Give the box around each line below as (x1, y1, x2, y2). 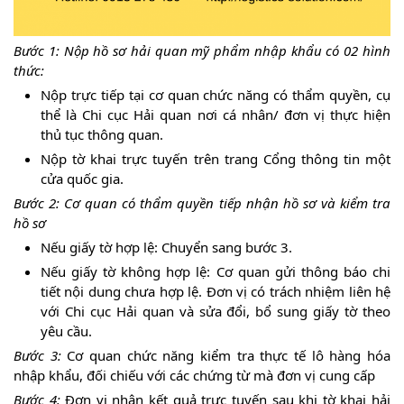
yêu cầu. (41, 321, 92, 340)
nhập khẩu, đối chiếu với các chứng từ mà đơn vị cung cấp (14, 365, 375, 384)
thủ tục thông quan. (41, 124, 163, 143)
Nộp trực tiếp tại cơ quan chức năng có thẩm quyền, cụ (41, 85, 390, 104)
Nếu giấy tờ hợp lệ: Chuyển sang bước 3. (41, 237, 292, 256)
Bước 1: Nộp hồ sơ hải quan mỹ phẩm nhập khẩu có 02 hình (14, 41, 390, 60)
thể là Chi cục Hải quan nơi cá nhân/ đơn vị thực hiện (41, 105, 390, 124)
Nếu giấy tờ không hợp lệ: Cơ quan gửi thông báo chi (41, 262, 390, 280)
